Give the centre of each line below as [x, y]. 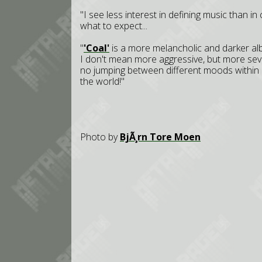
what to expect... [114, 26]
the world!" [102, 81]
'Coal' [96, 48]
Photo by [100, 137]
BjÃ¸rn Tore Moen [160, 137]
